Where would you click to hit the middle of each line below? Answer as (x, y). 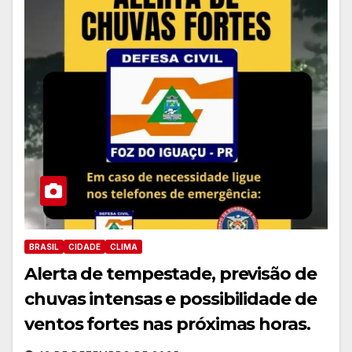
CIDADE (84, 246)
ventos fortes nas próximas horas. (167, 324)
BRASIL (44, 246)
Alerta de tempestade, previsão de (170, 273)
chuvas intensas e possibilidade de (170, 299)
